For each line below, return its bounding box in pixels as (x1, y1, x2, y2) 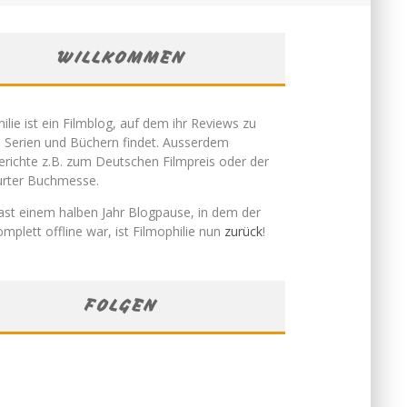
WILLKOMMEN (57, 47, 186, 67)
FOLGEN (85, 295, 158, 315)
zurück (224, 223, 263, 240)
